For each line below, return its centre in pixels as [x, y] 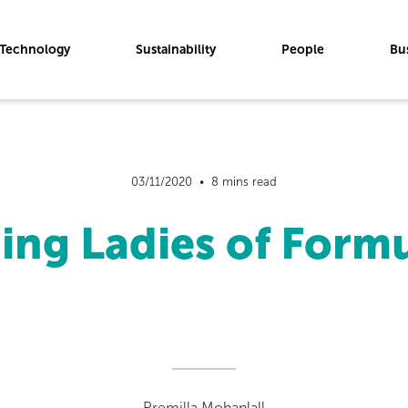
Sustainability [176, 49]
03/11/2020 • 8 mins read [204, 182]
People [303, 49]
